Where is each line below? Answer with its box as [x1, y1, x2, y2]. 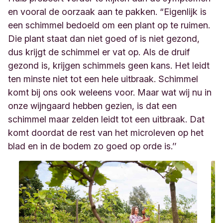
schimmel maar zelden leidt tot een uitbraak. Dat [8, 114, 205, 124]
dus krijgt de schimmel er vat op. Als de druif [8, 47, 190, 57]
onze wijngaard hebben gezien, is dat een [8, 101, 177, 111]
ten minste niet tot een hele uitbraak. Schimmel [8, 74, 198, 84]
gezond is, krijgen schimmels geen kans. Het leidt [8, 60, 210, 71]
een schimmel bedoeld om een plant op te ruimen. [8, 20, 210, 30]
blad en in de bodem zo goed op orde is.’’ [8, 141, 176, 151]
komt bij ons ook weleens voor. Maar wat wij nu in [8, 87, 212, 98]
